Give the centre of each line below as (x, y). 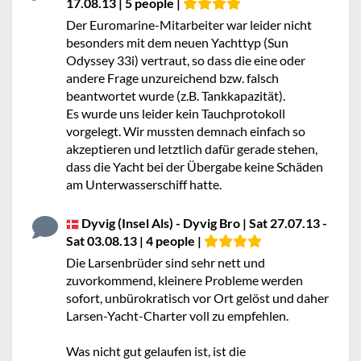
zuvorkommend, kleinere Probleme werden (185, 280)
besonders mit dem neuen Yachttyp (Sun (177, 42)
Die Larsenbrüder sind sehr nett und (166, 262)
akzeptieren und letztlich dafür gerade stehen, (192, 149)
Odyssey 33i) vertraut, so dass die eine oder (186, 60)
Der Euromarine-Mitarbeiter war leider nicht (189, 25)
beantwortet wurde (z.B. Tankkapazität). (176, 95)
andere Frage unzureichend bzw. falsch (172, 78)
